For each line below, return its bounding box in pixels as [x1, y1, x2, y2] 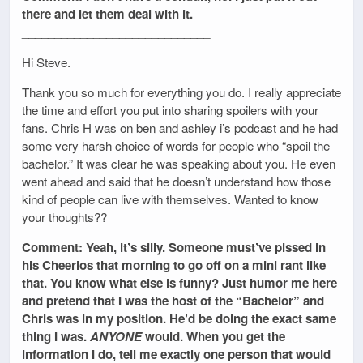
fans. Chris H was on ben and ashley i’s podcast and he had [22, 118, 338, 136]
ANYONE [90, 327, 142, 345]
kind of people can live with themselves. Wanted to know [22, 190, 318, 207]
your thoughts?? [22, 207, 107, 225]
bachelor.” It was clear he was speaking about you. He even [22, 154, 335, 172]
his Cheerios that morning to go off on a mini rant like [22, 255, 326, 274]
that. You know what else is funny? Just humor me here [22, 273, 337, 292]
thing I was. [22, 327, 90, 345]
